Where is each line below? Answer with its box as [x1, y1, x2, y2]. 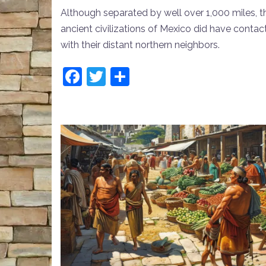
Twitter [106, 65, 166, 87]
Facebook [82, 65, 167, 87]
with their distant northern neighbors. [61, 39, 220, 50]
